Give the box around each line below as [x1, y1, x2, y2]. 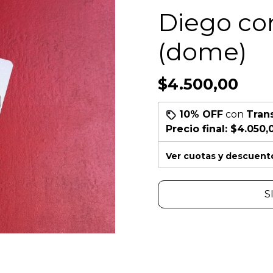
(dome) [158, 37, 247, 66]
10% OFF [179, 108, 223, 120]
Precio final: [166, 123, 230, 135]
